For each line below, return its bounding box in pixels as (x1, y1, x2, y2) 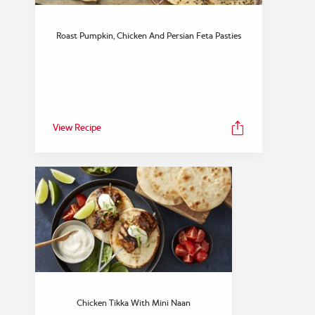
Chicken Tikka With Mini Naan (77, 297, 191, 309)
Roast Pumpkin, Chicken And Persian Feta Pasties (56, 30, 241, 41)
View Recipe (53, 122, 101, 134)
